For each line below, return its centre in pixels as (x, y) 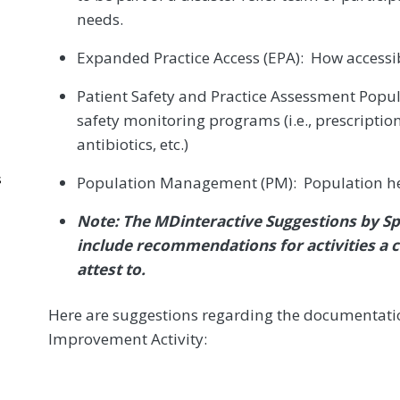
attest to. (111, 269)
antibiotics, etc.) (133, 144)
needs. (100, 19)
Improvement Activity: (128, 338)
